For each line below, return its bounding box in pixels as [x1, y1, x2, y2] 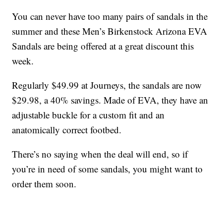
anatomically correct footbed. [12, 123, 122, 136]
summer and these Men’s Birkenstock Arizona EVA [12, 25, 208, 38]
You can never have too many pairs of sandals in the [12, 10, 208, 23]
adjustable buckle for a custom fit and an [12, 109, 165, 121]
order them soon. [12, 177, 77, 190]
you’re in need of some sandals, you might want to [12, 163, 203, 175]
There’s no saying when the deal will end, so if [12, 148, 188, 161]
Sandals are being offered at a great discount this [12, 40, 194, 53]
